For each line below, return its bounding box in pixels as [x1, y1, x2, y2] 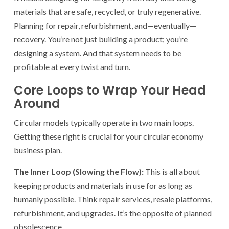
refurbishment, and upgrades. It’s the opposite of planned [14, 208, 212, 218]
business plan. [14, 145, 62, 155]
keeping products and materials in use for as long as [14, 180, 192, 190]
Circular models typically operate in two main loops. [14, 117, 194, 127]
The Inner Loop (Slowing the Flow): [14, 166, 144, 176]
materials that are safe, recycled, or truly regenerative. [14, 6, 201, 16]
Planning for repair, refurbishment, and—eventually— [14, 20, 196, 30]
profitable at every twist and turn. [14, 61, 130, 72]
